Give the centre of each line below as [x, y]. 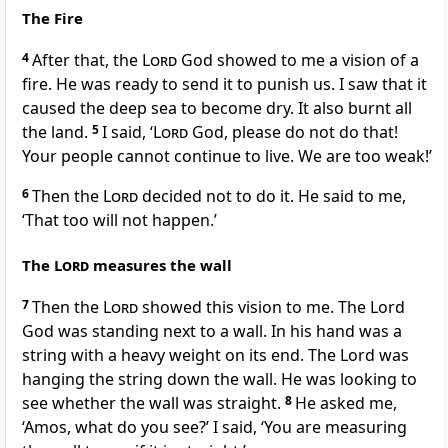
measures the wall [160, 265]
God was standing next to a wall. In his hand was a [212, 331]
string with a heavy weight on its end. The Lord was [215, 355]
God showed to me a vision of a [298, 60]
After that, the [87, 60]
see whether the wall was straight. [153, 403]
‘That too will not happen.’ [119, 220]
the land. [57, 132]
